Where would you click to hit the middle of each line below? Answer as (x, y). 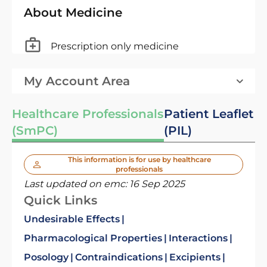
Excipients (195, 257)
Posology (46, 257)
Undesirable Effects (72, 219)
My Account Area (77, 81)
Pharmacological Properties (93, 238)
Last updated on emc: (77, 184)
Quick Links (60, 200)
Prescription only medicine (115, 46)
